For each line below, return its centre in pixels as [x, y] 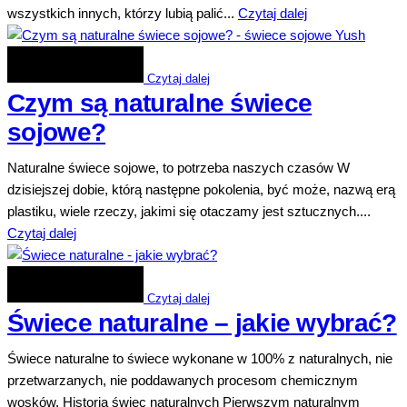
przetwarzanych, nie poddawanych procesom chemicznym [183, 381]
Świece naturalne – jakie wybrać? [202, 323]
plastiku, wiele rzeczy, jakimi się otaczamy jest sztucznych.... [189, 212]
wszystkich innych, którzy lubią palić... [123, 13]
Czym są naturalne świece [160, 103]
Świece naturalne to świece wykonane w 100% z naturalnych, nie [200, 359]
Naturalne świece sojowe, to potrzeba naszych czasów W [179, 168]
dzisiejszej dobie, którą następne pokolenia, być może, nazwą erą [201, 190]
